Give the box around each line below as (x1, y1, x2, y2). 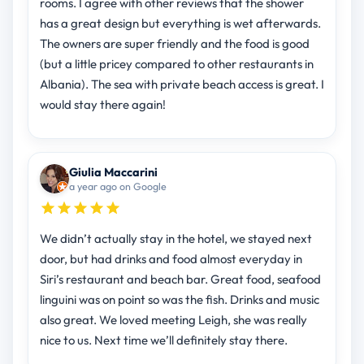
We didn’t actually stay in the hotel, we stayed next (39, 231, 312, 247)
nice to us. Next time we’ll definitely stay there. (39, 332, 288, 349)
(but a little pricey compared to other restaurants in (39, 56, 314, 72)
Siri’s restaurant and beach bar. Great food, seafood (39, 271, 321, 288)
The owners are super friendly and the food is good (39, 36, 310, 52)
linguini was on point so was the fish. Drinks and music (39, 292, 319, 308)
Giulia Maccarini (68, 164, 158, 180)
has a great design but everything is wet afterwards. (39, 15, 321, 32)
